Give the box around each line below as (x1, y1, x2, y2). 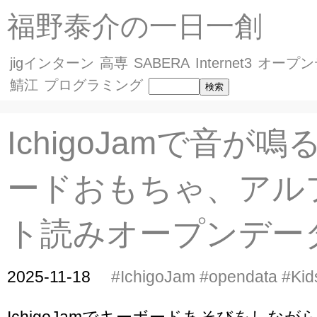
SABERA (134, 55, 190, 71)
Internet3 (195, 55, 252, 71)
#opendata (200, 267, 277, 286)
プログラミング (44, 77, 143, 93)
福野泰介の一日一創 (7, 11, 263, 42)
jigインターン (10, 55, 94, 71)
